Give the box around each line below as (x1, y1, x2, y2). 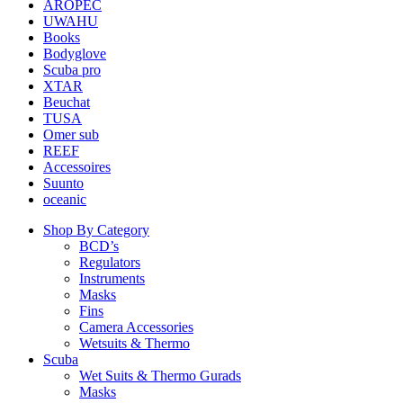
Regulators (79, 254, 140, 270)
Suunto (43, 175, 84, 191)
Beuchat (43, 94, 90, 110)
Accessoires (43, 158, 111, 175)
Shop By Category (43, 221, 149, 237)
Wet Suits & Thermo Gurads (79, 367, 241, 383)
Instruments (79, 270, 145, 286)
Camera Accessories (79, 318, 193, 335)
